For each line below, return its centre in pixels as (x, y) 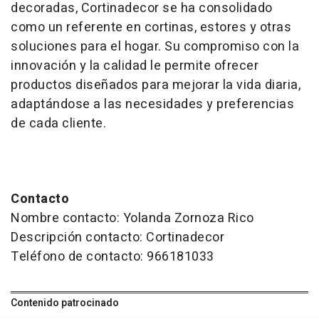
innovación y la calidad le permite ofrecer (135, 66)
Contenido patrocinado (65, 303)
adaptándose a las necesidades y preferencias (152, 104)
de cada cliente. (58, 123)
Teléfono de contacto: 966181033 (113, 256)
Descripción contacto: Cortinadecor (117, 237)
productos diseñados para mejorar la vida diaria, (156, 85)
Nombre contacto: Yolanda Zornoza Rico (132, 218)
